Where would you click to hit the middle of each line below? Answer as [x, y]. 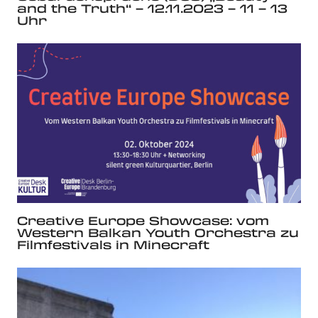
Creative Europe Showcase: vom [143, 220]
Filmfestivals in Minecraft [113, 244]
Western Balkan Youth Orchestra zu [158, 232]
